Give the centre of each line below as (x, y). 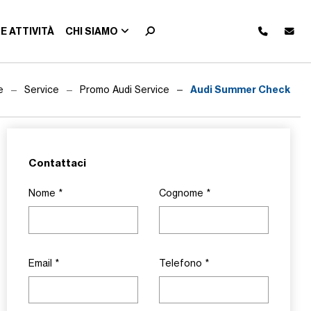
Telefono (182, 263)
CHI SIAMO (92, 31)
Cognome (183, 193)
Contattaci (57, 163)
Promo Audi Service (125, 90)
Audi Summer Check (240, 90)
